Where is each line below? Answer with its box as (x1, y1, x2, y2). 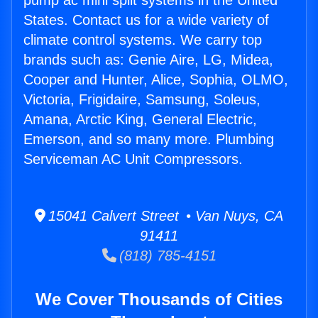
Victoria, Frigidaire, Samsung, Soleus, (23, 92, 261, 108)
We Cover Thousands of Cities (35, 290, 283, 309)
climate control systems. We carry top (23, 32, 262, 48)
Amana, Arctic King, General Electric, (23, 111, 257, 128)
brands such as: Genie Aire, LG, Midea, (23, 52, 273, 68)
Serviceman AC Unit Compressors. (23, 151, 243, 168)
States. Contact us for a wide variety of (23, 12, 269, 28)
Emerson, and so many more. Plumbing (23, 131, 274, 148)
